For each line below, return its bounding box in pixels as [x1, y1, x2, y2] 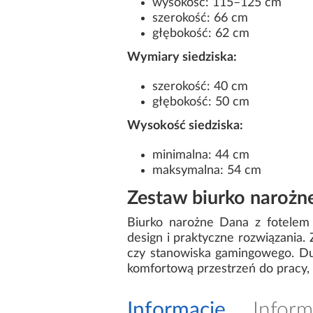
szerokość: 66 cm [152, 11, 248, 24]
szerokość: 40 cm [152, 80, 248, 93]
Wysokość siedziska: [127, 119, 243, 132]
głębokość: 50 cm [152, 95, 249, 108]
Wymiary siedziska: [127, 50, 237, 64]
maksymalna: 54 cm [152, 163, 261, 177]
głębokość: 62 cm [152, 27, 249, 40]
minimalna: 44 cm [152, 148, 249, 161]
